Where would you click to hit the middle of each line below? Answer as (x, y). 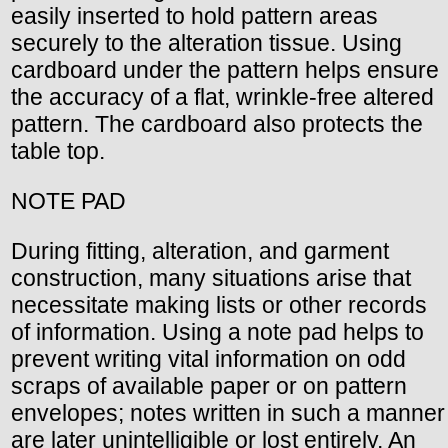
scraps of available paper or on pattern (209, 386)
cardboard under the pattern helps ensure (225, 70)
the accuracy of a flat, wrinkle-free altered (222, 97)
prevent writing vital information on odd (208, 359)
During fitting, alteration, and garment (200, 251)
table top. (58, 151)
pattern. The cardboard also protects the (217, 124)
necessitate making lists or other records (219, 305)
